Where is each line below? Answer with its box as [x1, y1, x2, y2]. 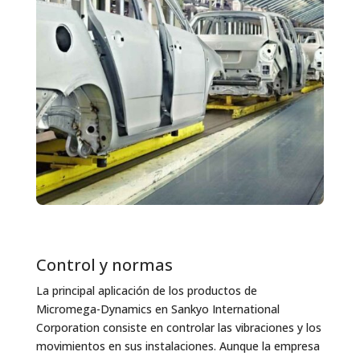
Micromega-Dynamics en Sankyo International [35, 301, 280, 317]
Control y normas [35, 254, 173, 276]
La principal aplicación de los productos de [35, 283, 257, 299]
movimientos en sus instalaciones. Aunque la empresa [35, 338, 320, 354]
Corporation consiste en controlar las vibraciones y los [35, 320, 321, 336]
